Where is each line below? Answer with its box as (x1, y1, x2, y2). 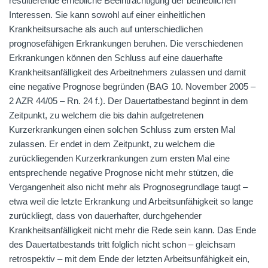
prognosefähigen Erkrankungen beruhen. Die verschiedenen (9, 38, 243, 48)
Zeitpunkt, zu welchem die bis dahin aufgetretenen (9, 110, 203, 120)
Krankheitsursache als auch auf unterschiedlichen (9, 24, 203, 34)
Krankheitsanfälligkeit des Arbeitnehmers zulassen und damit (9, 67, 246, 77)
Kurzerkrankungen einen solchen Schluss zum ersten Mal (9, 124, 235, 135)
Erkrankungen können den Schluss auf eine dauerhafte (9, 53, 223, 63)
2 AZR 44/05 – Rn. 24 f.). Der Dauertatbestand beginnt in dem (9, 96, 248, 106)
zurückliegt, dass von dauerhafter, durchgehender (9, 211, 202, 221)
